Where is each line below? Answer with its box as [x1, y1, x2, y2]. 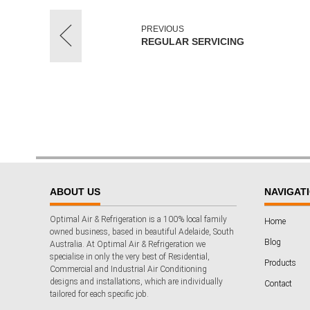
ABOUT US [50, 185, 100, 197]
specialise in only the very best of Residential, [50, 251, 210, 262]
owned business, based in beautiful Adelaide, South [50, 226, 234, 237]
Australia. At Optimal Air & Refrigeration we [50, 239, 206, 249]
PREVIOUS [141, 24, 184, 34]
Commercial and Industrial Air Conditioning [50, 264, 207, 274]
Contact [264, 278, 292, 289]
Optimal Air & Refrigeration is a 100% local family [50, 214, 227, 224]
